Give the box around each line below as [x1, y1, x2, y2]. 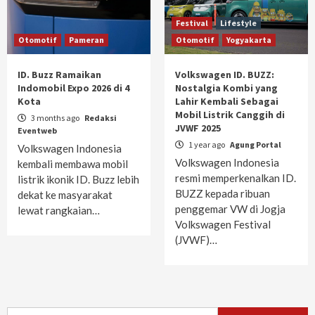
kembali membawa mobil [18, 157, 128, 170]
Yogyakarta [226, 34, 271, 45]
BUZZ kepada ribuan [175, 187, 270, 200]
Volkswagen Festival [175, 218, 271, 231]
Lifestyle [220, 18, 257, 28]
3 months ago [30, 112, 81, 123]
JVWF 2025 [175, 122, 221, 134]
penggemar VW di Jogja [175, 202, 285, 215]
